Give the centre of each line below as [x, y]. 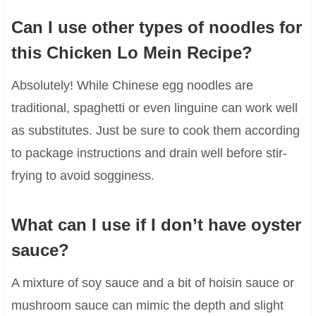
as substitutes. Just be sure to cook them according [155, 130]
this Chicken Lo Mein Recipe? [132, 52]
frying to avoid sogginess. [83, 175]
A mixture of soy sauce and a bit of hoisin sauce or [152, 282]
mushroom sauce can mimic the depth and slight [147, 305]
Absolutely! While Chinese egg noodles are [132, 85]
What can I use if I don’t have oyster [156, 224]
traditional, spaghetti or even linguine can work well [154, 108]
